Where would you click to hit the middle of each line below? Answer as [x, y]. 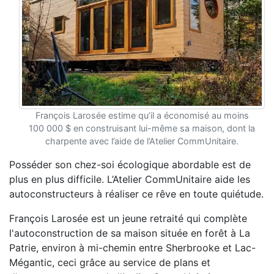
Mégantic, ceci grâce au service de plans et [110, 262]
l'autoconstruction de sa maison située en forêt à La [130, 233]
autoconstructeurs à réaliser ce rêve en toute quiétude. [136, 194]
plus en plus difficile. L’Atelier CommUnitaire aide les [130, 179]
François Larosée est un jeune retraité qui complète [128, 218]
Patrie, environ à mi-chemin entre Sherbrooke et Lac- [132, 248]
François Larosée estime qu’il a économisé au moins [142, 115]
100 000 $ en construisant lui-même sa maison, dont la [142, 128]
